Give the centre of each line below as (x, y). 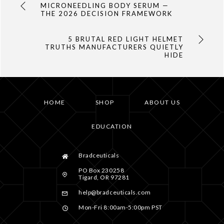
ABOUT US (162, 102)
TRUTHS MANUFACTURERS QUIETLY (114, 47)
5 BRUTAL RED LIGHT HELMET (125, 39)
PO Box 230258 (101, 170)
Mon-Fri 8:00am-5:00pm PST (120, 207)
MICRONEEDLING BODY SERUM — (105, 5)
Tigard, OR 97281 (104, 177)
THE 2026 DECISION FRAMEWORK (107, 13)
